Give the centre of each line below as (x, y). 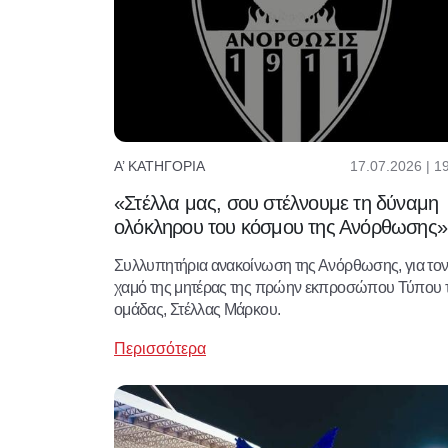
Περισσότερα (160, 348)
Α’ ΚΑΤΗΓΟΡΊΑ (159, 166)
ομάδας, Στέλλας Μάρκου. (197, 309)
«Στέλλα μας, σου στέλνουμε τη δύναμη (276, 202)
